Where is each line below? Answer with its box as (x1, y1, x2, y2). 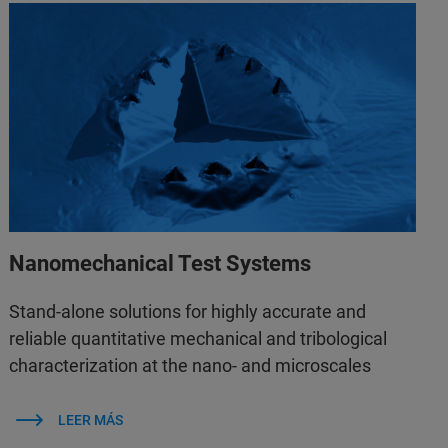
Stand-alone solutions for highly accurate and (9, 300, 367, 322)
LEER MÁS (57, 411, 123, 428)
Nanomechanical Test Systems (9, 250, 312, 276)
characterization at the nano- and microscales (9, 354, 372, 376)
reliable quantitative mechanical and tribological (9, 327, 388, 349)
